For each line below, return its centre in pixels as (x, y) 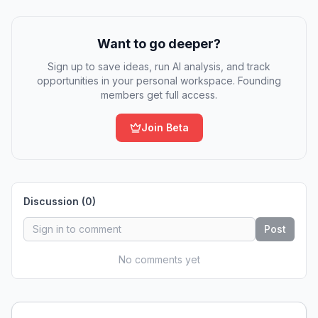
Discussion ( (54, 201)
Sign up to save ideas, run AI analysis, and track (159, 66)
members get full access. (159, 95)
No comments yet (159, 259)
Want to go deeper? (159, 44)
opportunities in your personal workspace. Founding (159, 81)
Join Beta (165, 127)
